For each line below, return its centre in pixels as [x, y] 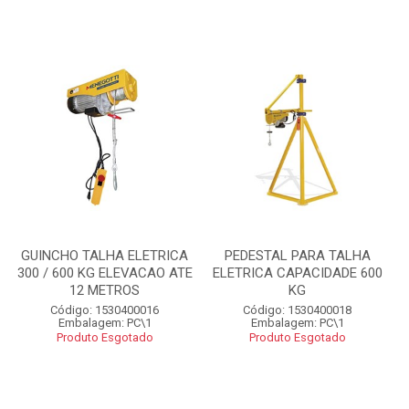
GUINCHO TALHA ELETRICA [105, 256]
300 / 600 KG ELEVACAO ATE [105, 273]
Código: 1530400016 [105, 310]
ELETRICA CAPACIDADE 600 [297, 273]
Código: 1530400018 [297, 310]
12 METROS [105, 290]
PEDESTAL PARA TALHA [297, 256]
